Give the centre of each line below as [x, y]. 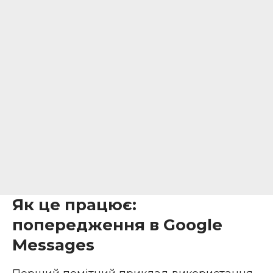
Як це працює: [74, 205]
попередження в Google [117, 225]
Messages [53, 245]
